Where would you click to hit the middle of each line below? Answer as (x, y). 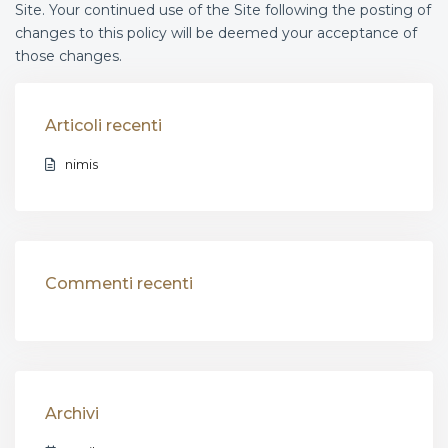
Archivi (72, 413)
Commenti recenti (119, 283)
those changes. (68, 56)
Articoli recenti (103, 125)
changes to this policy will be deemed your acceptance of (216, 33)
